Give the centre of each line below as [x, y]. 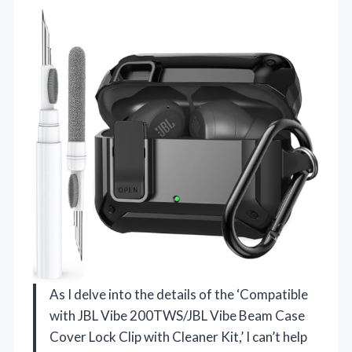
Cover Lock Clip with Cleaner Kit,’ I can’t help [178, 336]
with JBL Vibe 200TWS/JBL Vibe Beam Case [177, 315]
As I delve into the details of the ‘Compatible [179, 294]
